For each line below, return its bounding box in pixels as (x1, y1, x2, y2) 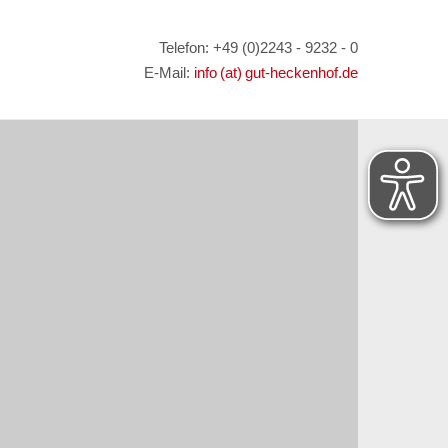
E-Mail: (144, 64, 194, 81)
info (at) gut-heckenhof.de (194, 64, 358, 81)
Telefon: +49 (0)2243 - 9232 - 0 (159, 39, 358, 56)
